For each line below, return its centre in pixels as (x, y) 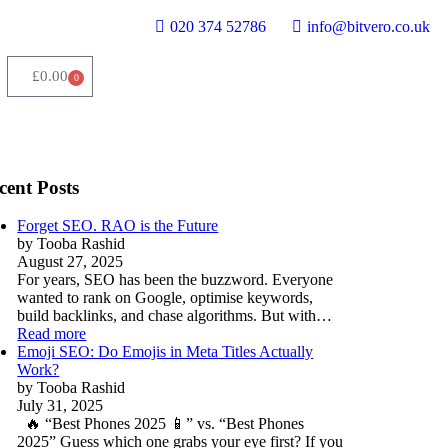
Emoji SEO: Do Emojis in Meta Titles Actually (165, 352)
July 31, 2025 (60, 406)
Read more (52, 334)
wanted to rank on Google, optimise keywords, (165, 298)
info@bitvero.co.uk (368, 26)
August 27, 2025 (70, 262)
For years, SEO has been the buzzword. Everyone (175, 280)
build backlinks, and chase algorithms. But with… (175, 316)
